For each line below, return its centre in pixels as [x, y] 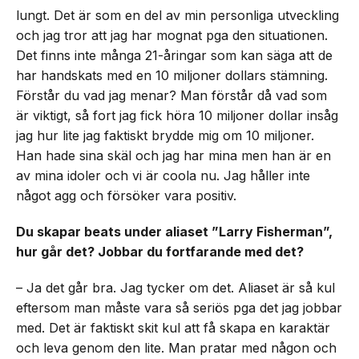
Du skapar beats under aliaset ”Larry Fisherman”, [174, 232]
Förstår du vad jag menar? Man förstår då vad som [171, 95]
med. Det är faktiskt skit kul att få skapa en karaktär [173, 328]
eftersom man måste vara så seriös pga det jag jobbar [179, 308]
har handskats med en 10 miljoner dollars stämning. [172, 75]
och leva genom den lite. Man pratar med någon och [176, 348]
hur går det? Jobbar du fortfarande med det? [160, 252]
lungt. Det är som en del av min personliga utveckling [177, 15]
